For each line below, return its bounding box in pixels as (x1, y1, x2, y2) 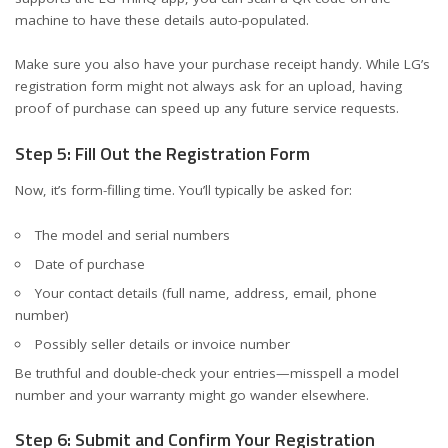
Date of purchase (34, 254, 145, 273)
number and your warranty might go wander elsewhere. (15, 385, 369, 404)
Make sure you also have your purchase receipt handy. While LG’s (15, 55, 430, 73)
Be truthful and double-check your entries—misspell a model (15, 363, 399, 382)
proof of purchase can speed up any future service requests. (15, 99, 399, 117)
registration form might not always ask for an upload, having (15, 77, 402, 95)
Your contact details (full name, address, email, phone (34, 283, 377, 302)
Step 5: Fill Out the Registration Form (15, 139, 310, 167)
